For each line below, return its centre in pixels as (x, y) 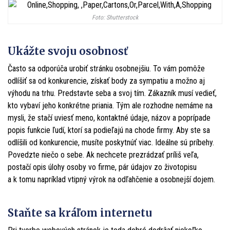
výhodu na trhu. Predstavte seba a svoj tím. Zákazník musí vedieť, (112, 93)
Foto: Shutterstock (115, 17)
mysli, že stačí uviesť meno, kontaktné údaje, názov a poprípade (109, 118)
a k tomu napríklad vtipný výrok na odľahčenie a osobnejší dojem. (111, 180)
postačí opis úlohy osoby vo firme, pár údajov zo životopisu (102, 167)
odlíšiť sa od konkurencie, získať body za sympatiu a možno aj (106, 81)
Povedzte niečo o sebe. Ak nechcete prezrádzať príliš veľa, (103, 155)
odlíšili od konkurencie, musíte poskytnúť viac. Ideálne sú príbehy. (111, 143)
